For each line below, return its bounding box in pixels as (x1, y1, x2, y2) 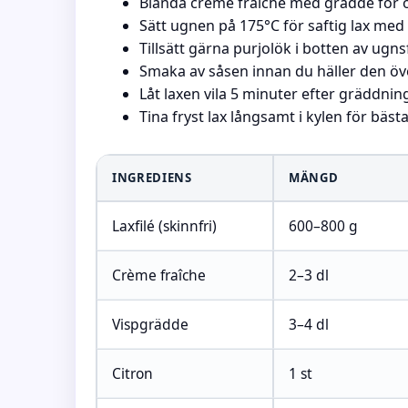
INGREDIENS (112, 169, 192, 186)
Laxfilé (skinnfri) (112, 216, 217, 236)
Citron (112, 363, 153, 383)
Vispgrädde (112, 314, 189, 334)
